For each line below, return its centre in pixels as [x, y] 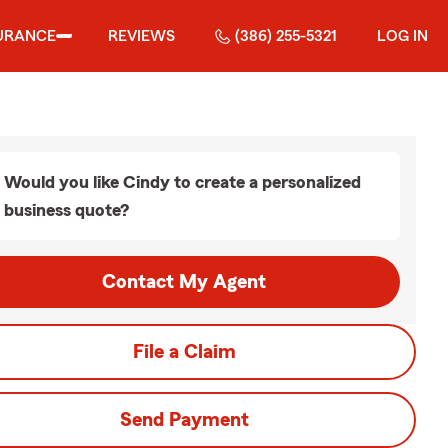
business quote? [66, 210]
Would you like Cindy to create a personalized [182, 182]
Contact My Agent [184, 282]
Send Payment [184, 420]
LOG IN [402, 36]
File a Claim [184, 352]
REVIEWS [141, 36]
